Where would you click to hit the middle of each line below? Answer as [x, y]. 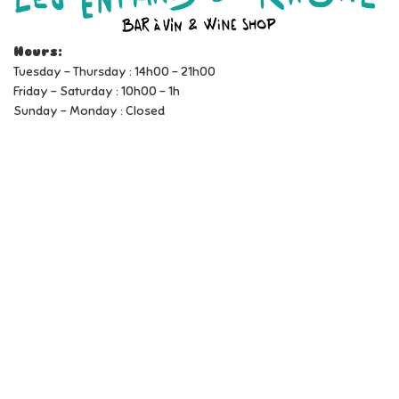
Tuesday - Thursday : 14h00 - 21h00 [114, 71]
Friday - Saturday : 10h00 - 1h [97, 91]
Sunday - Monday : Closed [89, 110]
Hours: [38, 52]
